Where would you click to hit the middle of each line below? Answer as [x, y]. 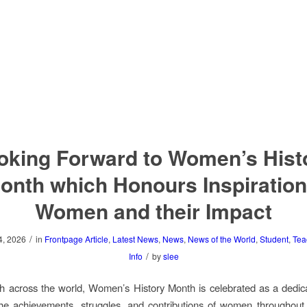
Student [274, 239]
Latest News [135, 239]
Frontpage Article [76, 239]
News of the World [221, 239]
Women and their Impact [153, 211]
